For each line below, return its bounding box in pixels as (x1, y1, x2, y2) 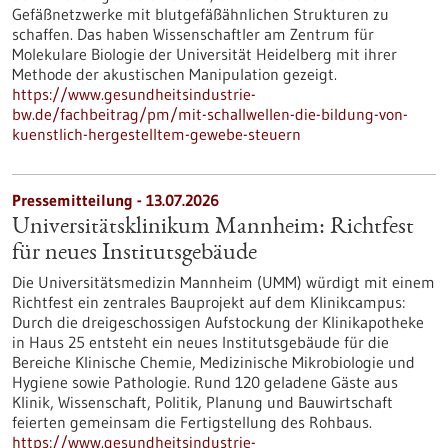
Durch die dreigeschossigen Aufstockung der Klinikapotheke (12, 312, 424, 332)
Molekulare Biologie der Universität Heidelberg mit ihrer (12, 44, 397, 64)
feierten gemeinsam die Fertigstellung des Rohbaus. (12, 412, 372, 432)
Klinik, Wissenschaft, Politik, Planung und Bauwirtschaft (12, 392, 393, 412)
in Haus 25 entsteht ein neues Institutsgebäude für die (12, 332, 389, 352)
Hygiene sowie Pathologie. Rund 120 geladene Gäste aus (12, 372, 398, 392)
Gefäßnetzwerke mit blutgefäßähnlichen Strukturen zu (12, 4, 389, 24)
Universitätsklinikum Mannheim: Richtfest (12, 216, 414, 240)
